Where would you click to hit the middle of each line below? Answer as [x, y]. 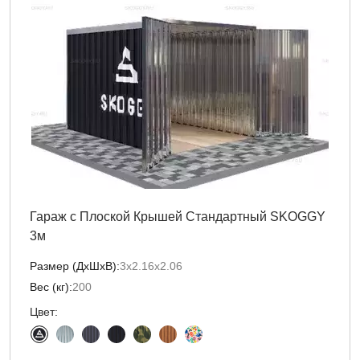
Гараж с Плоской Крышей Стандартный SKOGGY [178, 217]
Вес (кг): [51, 287]
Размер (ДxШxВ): [75, 266]
